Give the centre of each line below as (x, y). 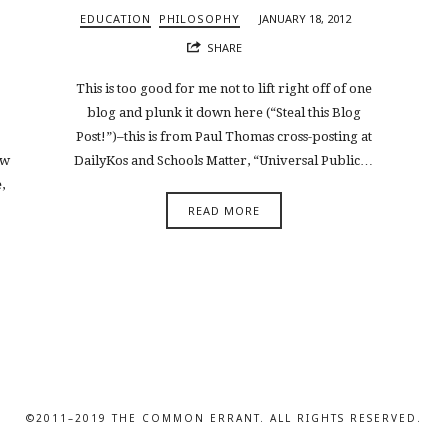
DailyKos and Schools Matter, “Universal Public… (224, 160)
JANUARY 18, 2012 (305, 19)
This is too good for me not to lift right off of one (223, 88)
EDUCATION (116, 19)
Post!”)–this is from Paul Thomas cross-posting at (223, 136)
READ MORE (223, 211)
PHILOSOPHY (200, 19)
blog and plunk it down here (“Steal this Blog (223, 112)
